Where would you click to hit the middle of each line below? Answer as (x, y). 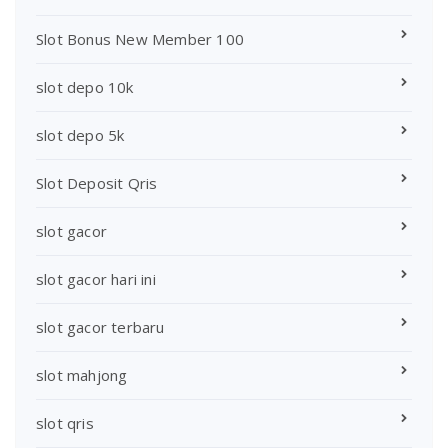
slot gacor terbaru (100, 327)
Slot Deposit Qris (97, 183)
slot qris (65, 423)
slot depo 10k (85, 87)
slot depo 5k (80, 135)
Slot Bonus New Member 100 (140, 39)
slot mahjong (82, 375)
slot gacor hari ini (96, 279)
